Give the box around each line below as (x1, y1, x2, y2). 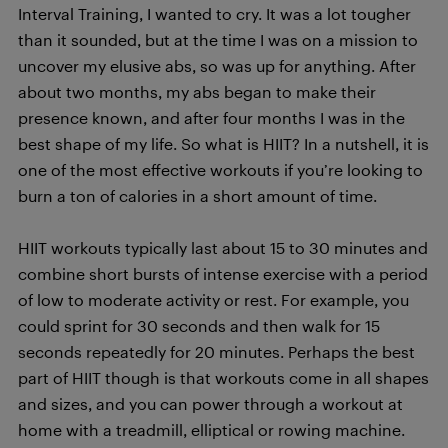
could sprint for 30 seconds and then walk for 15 (18, 316, 380, 335)
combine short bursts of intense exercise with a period (18, 264, 428, 283)
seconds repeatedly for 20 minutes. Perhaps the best (18, 342, 415, 361)
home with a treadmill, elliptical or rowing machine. (18, 420, 405, 439)
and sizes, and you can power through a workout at (18, 394, 403, 413)
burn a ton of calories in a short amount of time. (18, 186, 377, 205)
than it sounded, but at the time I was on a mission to (18, 30, 418, 49)
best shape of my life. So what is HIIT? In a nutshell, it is (18, 134, 429, 153)
